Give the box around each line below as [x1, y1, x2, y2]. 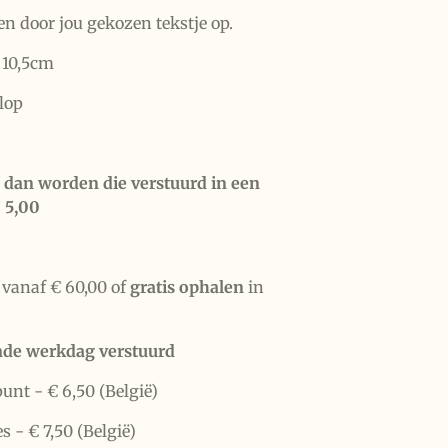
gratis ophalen [130, 276, 244, 297]
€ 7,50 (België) [28, 420, 136, 441]
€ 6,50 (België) [47, 380, 158, 401]
